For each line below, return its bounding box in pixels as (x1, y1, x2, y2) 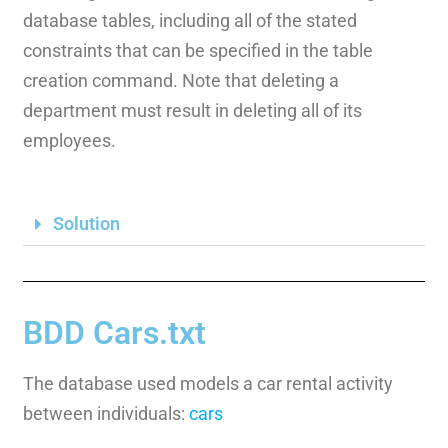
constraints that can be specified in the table (22, 39, 373, 61)
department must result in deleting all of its (22, 99, 362, 121)
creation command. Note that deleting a (22, 69, 339, 91)
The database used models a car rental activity (22, 372, 393, 394)
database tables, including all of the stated (22, 9, 357, 31)
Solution (52, 212, 120, 234)
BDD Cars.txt (22, 313, 206, 352)
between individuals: (22, 402, 189, 424)
